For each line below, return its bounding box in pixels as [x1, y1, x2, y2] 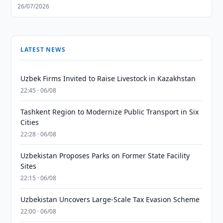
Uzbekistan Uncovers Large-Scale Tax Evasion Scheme [20, 195, 200, 204]
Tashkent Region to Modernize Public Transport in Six [20, 107, 199, 116]
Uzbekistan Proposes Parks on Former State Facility [20, 151, 190, 160]
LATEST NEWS [20, 45, 66, 54]
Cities [20, 117, 39, 127]
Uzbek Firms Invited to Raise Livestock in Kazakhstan [20, 74, 196, 83]
